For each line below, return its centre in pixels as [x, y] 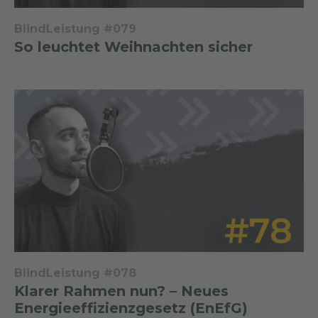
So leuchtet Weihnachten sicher [133, 46]
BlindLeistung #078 [75, 273]
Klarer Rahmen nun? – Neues [121, 291]
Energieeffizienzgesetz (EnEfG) [131, 308]
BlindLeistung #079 [75, 28]
